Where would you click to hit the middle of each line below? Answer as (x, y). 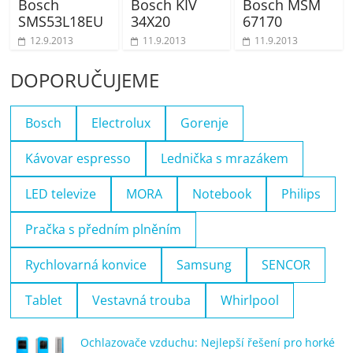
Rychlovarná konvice (86, 264)
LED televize (61, 193)
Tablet (44, 300)
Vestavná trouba (142, 300)
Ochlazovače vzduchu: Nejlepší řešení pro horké (208, 342)
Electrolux (121, 123)
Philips (301, 193)
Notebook (222, 193)
